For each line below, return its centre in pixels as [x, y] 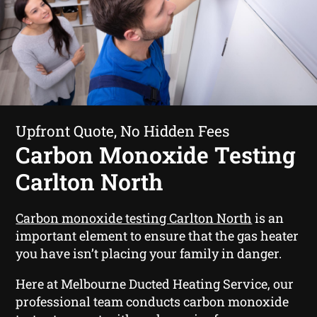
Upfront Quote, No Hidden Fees [123, 131]
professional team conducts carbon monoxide [152, 301]
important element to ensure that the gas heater [157, 235]
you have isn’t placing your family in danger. [149, 253]
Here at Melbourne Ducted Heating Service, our [155, 283]
